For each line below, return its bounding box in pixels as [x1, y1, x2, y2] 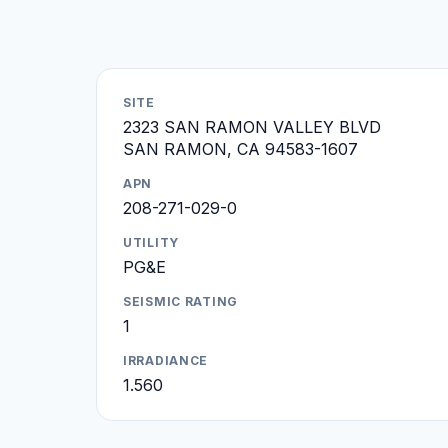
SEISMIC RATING [123, 293, 239, 309]
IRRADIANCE [123, 352, 209, 368]
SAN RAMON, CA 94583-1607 [123, 138, 358, 159]
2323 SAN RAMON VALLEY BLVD [123, 116, 381, 137]
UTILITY [123, 234, 180, 250]
